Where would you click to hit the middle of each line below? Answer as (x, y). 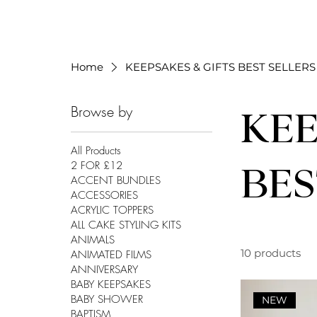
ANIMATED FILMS (111, 255)
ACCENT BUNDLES (116, 181)
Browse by (102, 112)
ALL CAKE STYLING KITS (126, 225)
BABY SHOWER (107, 300)
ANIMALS (93, 240)
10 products (271, 253)
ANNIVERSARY (104, 270)
